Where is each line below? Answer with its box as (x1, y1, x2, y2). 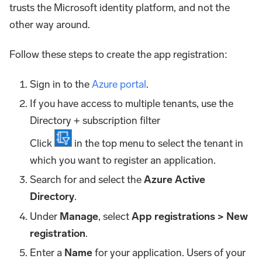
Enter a (30, 246, 65, 260)
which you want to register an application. (30, 154, 216, 167)
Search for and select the (30, 173, 144, 187)
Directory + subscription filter (30, 114, 161, 127)
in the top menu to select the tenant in (72, 137, 244, 150)
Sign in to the (30, 77, 92, 91)
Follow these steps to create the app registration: (9, 47, 227, 61)
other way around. (9, 18, 90, 31)
